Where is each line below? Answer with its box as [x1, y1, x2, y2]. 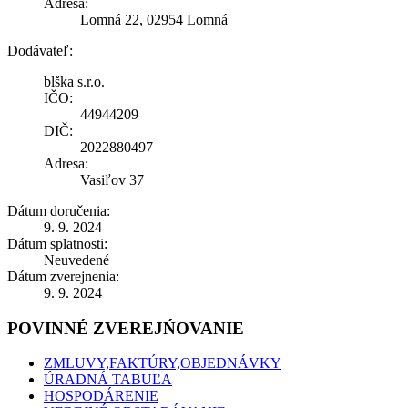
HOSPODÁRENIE [44, 388, 158, 404]
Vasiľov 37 [80, 171, 144, 188]
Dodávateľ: [7, 42, 73, 58]
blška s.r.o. [44, 73, 105, 89]
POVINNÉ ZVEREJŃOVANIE [7, 318, 244, 338]
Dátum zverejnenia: [7, 268, 119, 284]
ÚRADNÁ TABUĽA [44, 372, 172, 388]
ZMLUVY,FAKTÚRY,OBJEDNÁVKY [44, 355, 281, 372]
